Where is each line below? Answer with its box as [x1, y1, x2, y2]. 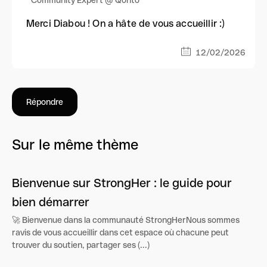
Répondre [26, 97, 63, 107]
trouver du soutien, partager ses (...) [12, 240, 150, 250]
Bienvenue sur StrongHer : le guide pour [12, 176, 232, 190]
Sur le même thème [12, 136, 138, 153]
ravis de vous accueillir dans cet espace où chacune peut [12, 228, 229, 238]
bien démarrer [12, 195, 89, 209]
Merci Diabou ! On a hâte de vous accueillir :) [26, 18, 225, 30]
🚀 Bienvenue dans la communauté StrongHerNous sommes [12, 215, 240, 225]
